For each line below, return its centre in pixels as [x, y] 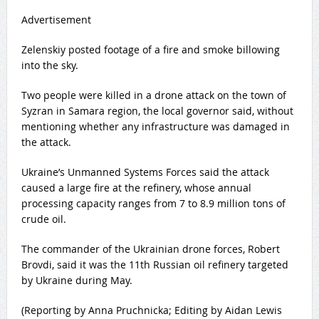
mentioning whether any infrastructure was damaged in [155, 127]
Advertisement [56, 20]
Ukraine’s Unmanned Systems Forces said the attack [145, 172]
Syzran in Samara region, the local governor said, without [157, 111]
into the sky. [49, 66]
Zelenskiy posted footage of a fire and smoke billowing [150, 50]
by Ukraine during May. [77, 281]
